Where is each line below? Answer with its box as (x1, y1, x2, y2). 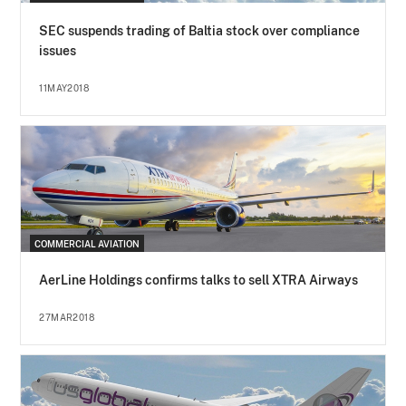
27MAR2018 (39, 312, 95, 324)
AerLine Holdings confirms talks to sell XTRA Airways (39, 273, 359, 288)
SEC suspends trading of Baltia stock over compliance (39, 24, 361, 39)
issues (39, 43, 77, 59)
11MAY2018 (39, 82, 90, 94)
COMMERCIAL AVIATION (34, 238, 140, 250)
